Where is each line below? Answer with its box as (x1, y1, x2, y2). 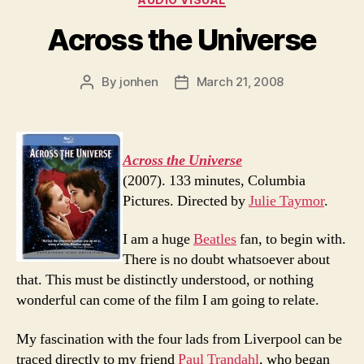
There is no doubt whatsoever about (123, 250, 330, 269)
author (85, 93, 124, 108)
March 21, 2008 (196, 74, 284, 89)
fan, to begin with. (236, 230, 346, 249)
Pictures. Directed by (123, 191, 249, 210)
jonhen (119, 74, 158, 89)
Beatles (193, 230, 236, 249)
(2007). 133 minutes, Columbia (123, 171, 305, 190)
